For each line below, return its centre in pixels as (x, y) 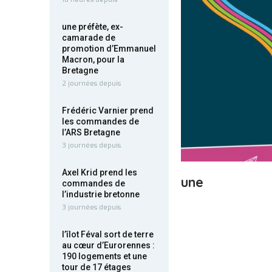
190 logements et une (104, 256)
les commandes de (100, 121)
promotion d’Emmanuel (109, 49)
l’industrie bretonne (101, 194)
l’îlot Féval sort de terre (108, 234)
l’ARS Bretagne (91, 132)
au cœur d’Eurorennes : (108, 245)
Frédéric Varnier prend (108, 110)
